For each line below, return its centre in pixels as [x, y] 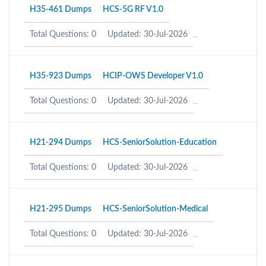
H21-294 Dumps [61, 142]
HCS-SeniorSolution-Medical [155, 209]
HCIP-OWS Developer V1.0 [153, 76]
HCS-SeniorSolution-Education [160, 142]
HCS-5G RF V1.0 [133, 9]
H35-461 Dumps [61, 9]
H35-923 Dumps [61, 76]
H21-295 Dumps [61, 209]
